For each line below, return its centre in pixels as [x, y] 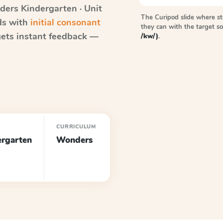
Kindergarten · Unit [61, 8]
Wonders [75, 140]
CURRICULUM [76, 127]
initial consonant [65, 22]
